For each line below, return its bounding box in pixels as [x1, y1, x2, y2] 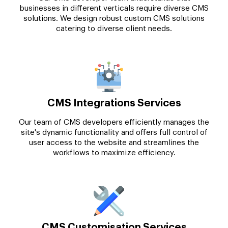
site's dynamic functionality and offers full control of [20, 128, 208, 136]
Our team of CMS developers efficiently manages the [19, 118, 209, 126]
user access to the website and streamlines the [29, 138, 199, 147]
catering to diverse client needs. [56, 24, 172, 33]
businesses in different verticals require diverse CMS [19, 4, 209, 12]
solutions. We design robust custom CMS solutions [23, 14, 205, 22]
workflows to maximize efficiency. [52, 149, 176, 157]
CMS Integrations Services [47, 98, 181, 108]
